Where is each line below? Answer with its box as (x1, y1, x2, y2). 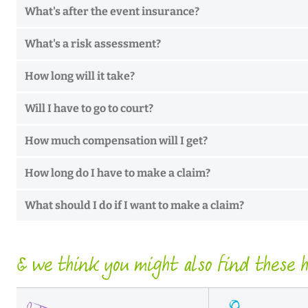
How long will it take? (25, 69, 135, 83)
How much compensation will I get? (25, 134, 208, 148)
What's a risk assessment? (25, 37, 161, 51)
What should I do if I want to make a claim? (25, 199, 244, 212)
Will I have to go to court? (25, 102, 153, 115)
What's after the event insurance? (25, 5, 199, 19)
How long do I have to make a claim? (25, 166, 210, 180)
